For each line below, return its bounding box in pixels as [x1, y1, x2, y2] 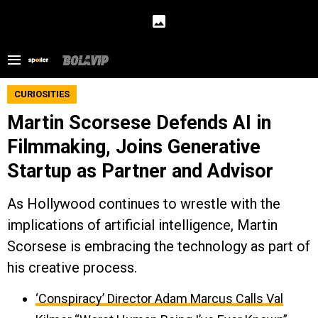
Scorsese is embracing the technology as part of [7, 238, 310, 255]
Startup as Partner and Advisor [7, 160, 273, 182]
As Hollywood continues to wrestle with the [7, 195, 280, 212]
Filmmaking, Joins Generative [7, 136, 261, 158]
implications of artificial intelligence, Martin [7, 216, 278, 234]
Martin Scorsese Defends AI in [7, 111, 271, 134]
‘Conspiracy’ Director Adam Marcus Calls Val [35, 291, 283, 306]
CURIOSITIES [14, 89, 70, 99]
